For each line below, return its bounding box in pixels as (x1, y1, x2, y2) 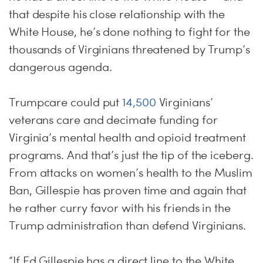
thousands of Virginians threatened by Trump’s (9, 42, 250, 56)
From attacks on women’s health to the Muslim (9, 166, 253, 180)
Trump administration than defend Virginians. (9, 218, 247, 232)
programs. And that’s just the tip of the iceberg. (9, 148, 254, 162)
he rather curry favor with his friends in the (9, 201, 231, 215)
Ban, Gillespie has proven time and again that (9, 183, 247, 197)
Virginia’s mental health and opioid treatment (9, 130, 246, 144)
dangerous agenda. (9, 60, 112, 74)
